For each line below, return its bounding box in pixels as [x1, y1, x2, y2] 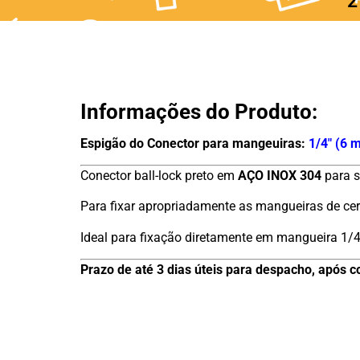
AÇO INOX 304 [238, 167, 321, 183]
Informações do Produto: [80, 100, 317, 125]
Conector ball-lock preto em [80, 167, 238, 183]
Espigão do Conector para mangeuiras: [80, 135, 305, 151]
